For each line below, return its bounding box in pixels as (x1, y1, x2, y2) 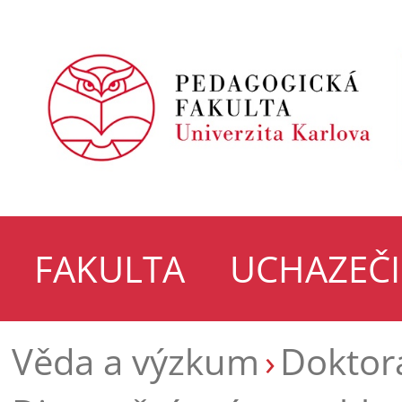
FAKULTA (34, 243, 185, 293)
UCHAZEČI (230, 243, 400, 293)
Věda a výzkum (12, 336, 259, 386)
